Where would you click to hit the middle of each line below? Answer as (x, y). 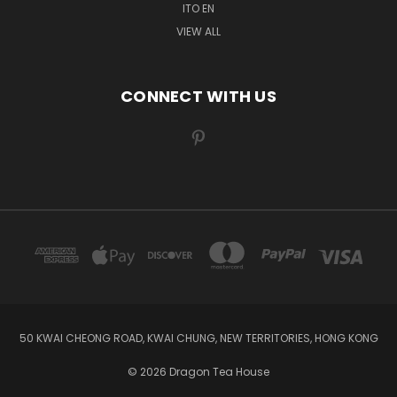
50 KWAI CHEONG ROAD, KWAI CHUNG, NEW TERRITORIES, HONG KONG (198, 338)
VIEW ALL (198, 31)
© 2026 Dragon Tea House (198, 371)
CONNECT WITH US (198, 96)
